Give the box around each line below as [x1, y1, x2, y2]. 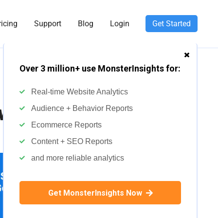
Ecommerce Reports [31, 121, 102, 129]
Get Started [152, 19, 191, 28]
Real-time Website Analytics [31, 88, 128, 96]
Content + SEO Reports [31, 137, 112, 145]
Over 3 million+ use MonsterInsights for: [19, 63, 181, 73]
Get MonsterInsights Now [48, 188, 144, 198]
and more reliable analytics [31, 154, 124, 162]
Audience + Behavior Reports [31, 104, 133, 112]
